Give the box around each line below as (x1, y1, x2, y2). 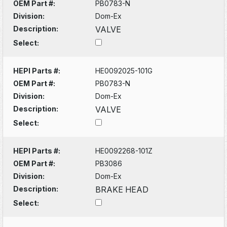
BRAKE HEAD (95, 184, 149, 195)
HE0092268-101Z (95, 146, 153, 155)
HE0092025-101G (95, 66, 153, 75)
